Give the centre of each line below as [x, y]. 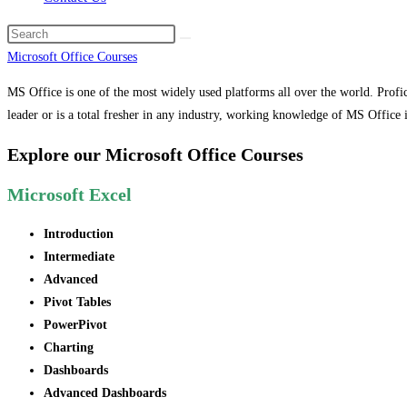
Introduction [79, 233]
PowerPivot [75, 324]
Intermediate [79, 256]
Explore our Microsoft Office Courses [155, 154]
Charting [69, 347]
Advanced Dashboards [105, 392]
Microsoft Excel [69, 195]
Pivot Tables [77, 302]
